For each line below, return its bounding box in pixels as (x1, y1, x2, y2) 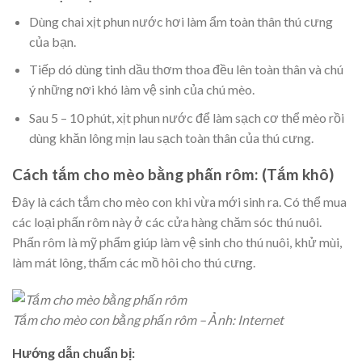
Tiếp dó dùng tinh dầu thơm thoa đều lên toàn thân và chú (28, 61, 343, 78)
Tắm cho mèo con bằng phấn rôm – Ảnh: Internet (12, 312, 284, 328)
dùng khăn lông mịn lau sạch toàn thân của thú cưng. (28, 129, 314, 145)
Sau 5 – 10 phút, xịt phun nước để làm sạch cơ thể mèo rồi (28, 109, 344, 125)
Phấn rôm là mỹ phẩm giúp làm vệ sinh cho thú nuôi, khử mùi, (12, 234, 342, 250)
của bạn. (28, 33, 76, 49)
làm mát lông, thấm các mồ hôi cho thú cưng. (12, 255, 255, 271)
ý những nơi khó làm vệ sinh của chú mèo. (28, 82, 255, 98)
